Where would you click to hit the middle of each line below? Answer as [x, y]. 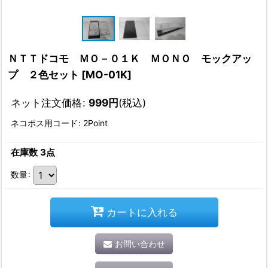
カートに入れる [142, 212]
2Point [94, 123]
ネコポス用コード [44, 123]
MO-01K [106, 74]
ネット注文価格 [46, 102]
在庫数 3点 [33, 152]
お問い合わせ [140, 243]
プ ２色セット [43, 74]
